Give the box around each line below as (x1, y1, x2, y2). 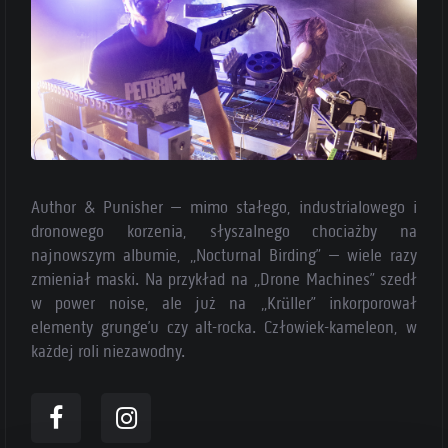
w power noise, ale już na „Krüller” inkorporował (31, 292, 417, 315)
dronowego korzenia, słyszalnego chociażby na (31, 220, 417, 243)
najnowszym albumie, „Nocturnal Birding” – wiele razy (31, 244, 417, 267)
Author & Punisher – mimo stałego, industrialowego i (31, 196, 417, 219)
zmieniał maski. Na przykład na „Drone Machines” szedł (31, 268, 417, 291)
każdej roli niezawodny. (31, 340, 185, 363)
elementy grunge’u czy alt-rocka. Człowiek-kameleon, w (31, 316, 417, 339)
